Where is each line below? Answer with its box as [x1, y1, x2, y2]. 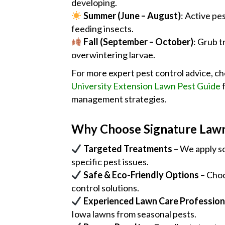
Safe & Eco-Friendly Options [83, 169, 199, 180]
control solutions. [71, 182, 139, 193]
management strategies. [71, 93, 167, 104]
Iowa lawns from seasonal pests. [71, 208, 196, 219]
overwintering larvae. [71, 49, 155, 60]
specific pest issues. [71, 156, 149, 167]
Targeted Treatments [83, 143, 172, 154]
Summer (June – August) [83, 10, 181, 21]
